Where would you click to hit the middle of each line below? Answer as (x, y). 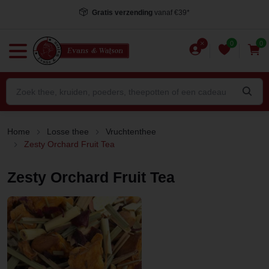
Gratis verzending (122, 13)
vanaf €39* (171, 13)
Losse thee (68, 131)
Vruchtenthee (131, 131)
